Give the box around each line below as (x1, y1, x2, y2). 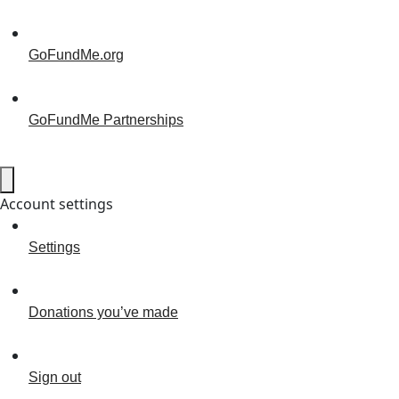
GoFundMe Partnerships (28, 111, 183, 127)
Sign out (28, 369, 81, 385)
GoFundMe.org (28, 46, 124, 62)
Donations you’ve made (28, 304, 178, 320)
